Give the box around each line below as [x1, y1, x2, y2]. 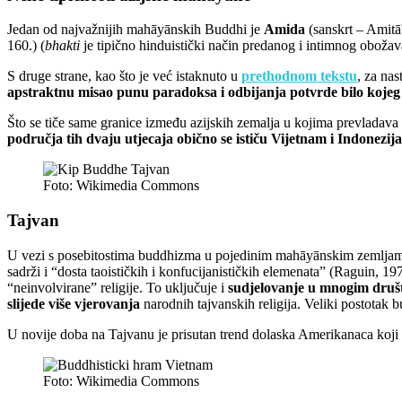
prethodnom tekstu [241, 68, 357, 84]
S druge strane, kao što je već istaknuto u [7, 68, 241, 84]
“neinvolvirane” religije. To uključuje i [7, 279, 228, 295]
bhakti [45, 38, 80, 54]
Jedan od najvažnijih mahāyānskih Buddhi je [7, 22, 264, 38]
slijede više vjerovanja [7, 295, 140, 311]
